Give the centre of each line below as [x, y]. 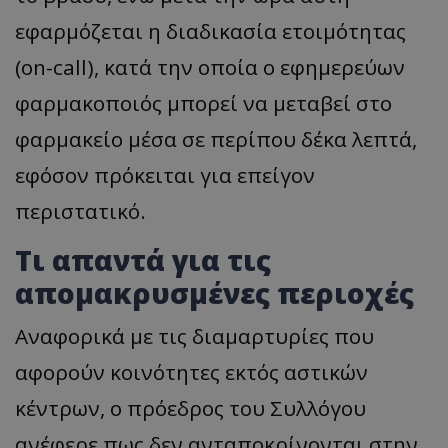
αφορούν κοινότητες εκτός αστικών [191, 372]
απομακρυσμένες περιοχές [214, 293]
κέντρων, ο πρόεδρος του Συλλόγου [190, 408]
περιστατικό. [80, 211]
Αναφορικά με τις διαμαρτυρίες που [194, 336]
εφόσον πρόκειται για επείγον [165, 175]
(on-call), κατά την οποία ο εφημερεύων [210, 67]
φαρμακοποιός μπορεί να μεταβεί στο [203, 103]
